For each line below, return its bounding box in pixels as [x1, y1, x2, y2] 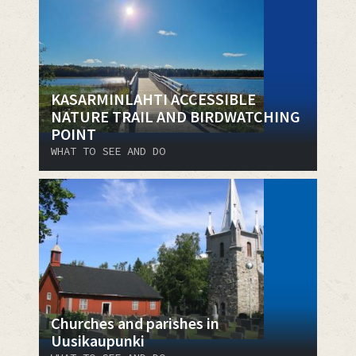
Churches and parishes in [51, 312, 219, 333]
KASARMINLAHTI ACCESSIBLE [51, 88, 256, 109]
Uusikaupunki [51, 330, 145, 350]
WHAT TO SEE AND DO [51, 143, 165, 158]
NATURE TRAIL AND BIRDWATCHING [51, 106, 300, 126]
